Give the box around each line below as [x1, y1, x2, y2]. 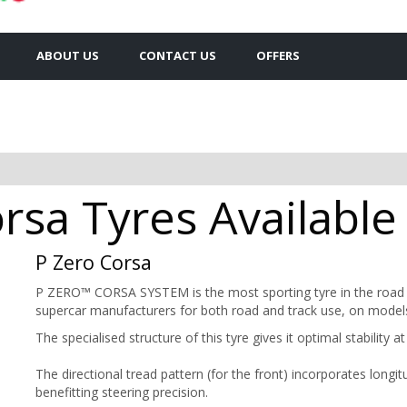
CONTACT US [139, 46, 216, 64]
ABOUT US [36, 46, 99, 64]
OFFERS [256, 46, 300, 64]
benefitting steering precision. [35, 382, 212, 401]
